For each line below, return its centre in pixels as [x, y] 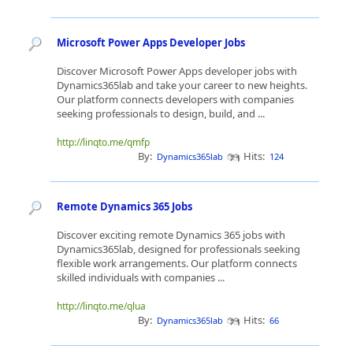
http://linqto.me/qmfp [103, 142]
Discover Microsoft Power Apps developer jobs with [177, 71]
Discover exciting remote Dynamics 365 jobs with [171, 235]
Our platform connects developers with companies [175, 99]
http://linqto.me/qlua [101, 306]
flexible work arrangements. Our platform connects [177, 263]
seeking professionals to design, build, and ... [162, 113]
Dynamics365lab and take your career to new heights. [182, 85]
